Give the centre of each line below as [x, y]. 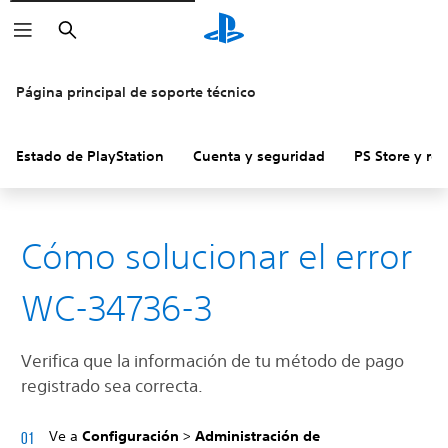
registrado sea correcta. [112, 385]
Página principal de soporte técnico [136, 92]
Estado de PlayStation [90, 156]
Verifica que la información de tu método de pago [212, 360]
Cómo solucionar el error [216, 256]
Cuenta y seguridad [259, 156]
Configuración [132, 436]
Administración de [257, 436]
